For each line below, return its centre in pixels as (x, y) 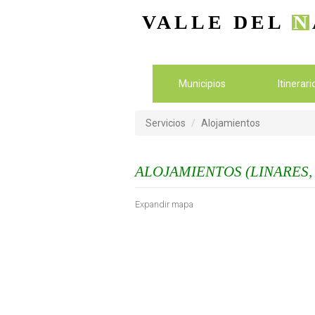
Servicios (166, 123)
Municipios (202, 83)
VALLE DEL (217, 22)
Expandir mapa (164, 205)
